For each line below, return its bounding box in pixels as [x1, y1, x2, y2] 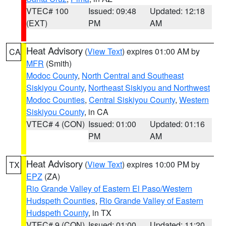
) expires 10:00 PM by [122, 158, 200, 170]
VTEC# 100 [26, 5, 69, 17]
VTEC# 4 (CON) [26, 118, 85, 130]
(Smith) [44, 58, 72, 69]
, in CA [84, 106, 108, 118]
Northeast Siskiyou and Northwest [88, 82, 210, 93]
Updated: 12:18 [150, 5, 205, 17]
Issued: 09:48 [88, 5, 136, 17]
